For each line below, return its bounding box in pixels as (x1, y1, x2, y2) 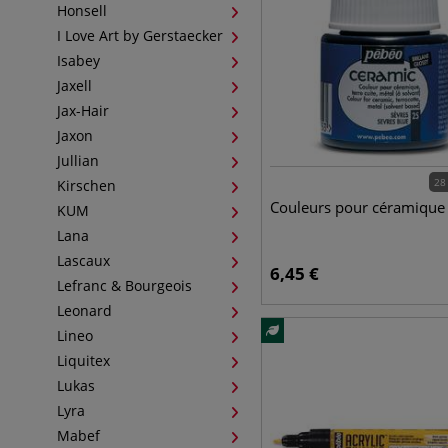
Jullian (57, 151, 99, 170)
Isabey (57, 51, 100, 70)
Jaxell (57, 76, 92, 95)
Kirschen (57, 176, 116, 195)
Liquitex (57, 351, 110, 370)
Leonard (57, 301, 112, 320)
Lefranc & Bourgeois (57, 276, 192, 295)
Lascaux (57, 251, 110, 270)
